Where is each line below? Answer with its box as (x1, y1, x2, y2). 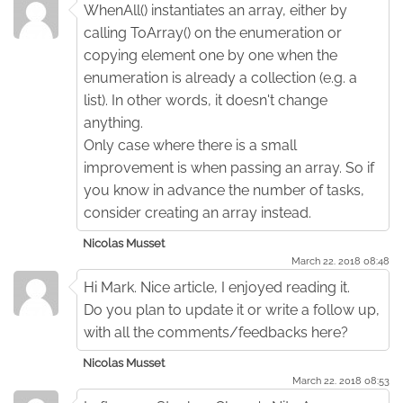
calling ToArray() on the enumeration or (84, 23, 342, 41)
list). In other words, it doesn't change (84, 91, 327, 109)
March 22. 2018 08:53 (292, 373, 390, 387)
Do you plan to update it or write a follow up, (84, 300, 380, 318)
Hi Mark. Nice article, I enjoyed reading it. (84, 278, 350, 296)
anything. (84, 113, 143, 131)
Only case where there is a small (84, 136, 297, 154)
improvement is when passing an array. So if (84, 158, 374, 176)
